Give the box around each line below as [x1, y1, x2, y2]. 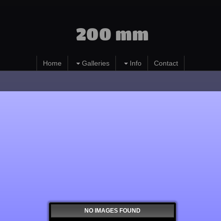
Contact [154, 59, 178, 67]
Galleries [82, 59, 110, 67]
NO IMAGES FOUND [84, 207, 141, 215]
